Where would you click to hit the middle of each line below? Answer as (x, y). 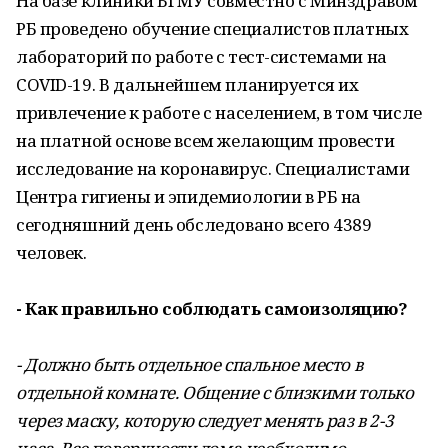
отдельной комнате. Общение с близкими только (215, 392)
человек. (51, 252)
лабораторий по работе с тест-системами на (201, 56)
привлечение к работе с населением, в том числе (219, 112)
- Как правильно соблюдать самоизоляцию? (212, 308)
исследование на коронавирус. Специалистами (213, 168)
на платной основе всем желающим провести (205, 140)
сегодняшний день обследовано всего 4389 (194, 224)
